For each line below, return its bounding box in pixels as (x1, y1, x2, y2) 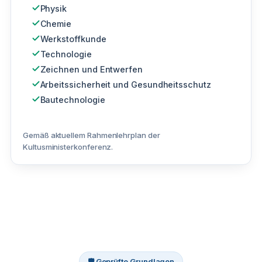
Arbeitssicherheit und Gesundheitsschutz (40, 79, 211, 89)
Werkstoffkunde (40, 33, 106, 44)
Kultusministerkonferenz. (23, 142, 113, 151)
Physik (40, 3, 67, 13)
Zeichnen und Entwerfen (40, 64, 143, 74)
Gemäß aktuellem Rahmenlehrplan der (23, 130, 160, 140)
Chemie (40, 18, 72, 29)
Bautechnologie (40, 94, 105, 105)
